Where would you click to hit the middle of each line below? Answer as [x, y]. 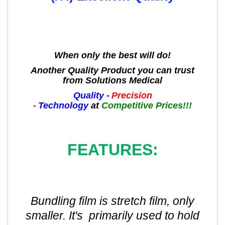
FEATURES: [113, 150]
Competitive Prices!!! [147, 106]
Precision [132, 96]
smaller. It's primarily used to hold [113, 216]
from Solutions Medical [113, 81]
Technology [63, 106]
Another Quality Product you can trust [113, 71]
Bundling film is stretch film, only [113, 201]
